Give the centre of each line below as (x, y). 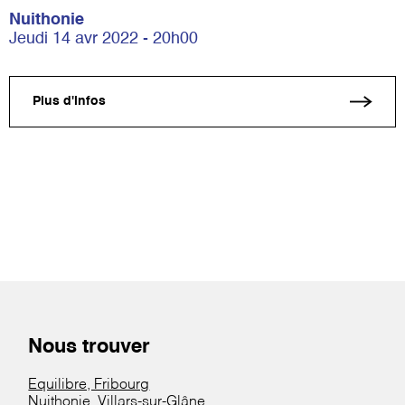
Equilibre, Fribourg (89, 385)
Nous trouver (89, 347)
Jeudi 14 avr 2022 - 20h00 (104, 38)
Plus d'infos (69, 102)
